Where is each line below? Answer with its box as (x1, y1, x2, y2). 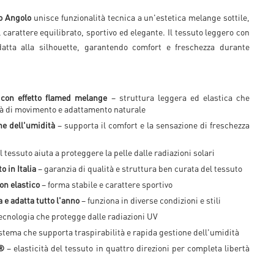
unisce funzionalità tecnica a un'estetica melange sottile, (31, 12, 250, 23)
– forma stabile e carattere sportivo (40, 179, 172, 190)
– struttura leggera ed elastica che (107, 92, 250, 103)
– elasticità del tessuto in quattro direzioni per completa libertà (4, 242, 250, 253)
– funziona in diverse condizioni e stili (80, 194, 221, 206)
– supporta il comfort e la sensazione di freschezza (55, 119, 250, 130)
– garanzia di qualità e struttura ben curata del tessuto (36, 163, 242, 174)
